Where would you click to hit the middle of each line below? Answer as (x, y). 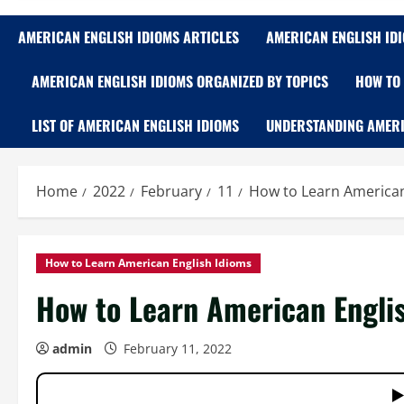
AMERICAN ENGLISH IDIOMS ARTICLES (129, 37)
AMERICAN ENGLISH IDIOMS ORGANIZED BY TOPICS (180, 81)
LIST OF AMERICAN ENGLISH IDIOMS (135, 125)
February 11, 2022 (178, 349)
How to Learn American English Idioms (148, 263)
